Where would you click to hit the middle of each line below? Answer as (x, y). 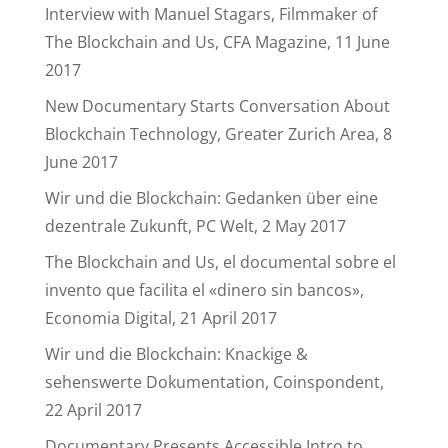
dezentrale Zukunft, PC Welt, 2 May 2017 (195, 226)
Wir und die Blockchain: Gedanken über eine (211, 198)
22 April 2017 (93, 410)
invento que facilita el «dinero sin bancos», (204, 290)
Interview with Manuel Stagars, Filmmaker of (210, 14)
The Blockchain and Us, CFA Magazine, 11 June (217, 42)
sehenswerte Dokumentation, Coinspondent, (214, 382)
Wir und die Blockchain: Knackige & (176, 354)
